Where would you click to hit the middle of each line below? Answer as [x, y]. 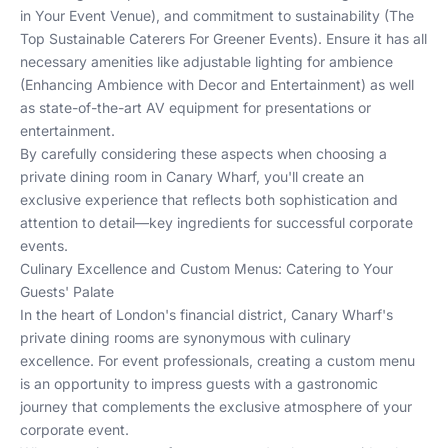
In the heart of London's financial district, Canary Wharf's [206, 314]
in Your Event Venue [85, 15]
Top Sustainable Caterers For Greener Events [166, 38]
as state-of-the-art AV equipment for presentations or [195, 107]
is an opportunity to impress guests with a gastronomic [199, 383]
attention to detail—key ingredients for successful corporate [216, 222]
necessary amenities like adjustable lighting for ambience [206, 61]
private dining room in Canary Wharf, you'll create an [192, 176]
